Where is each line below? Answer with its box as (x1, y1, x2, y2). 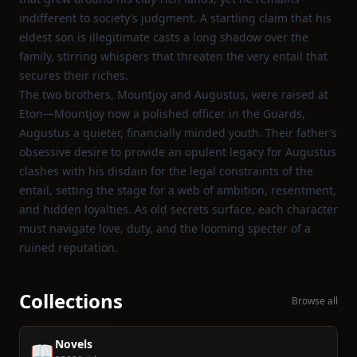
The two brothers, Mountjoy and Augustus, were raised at (19, 87, 328, 102)
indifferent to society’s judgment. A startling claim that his (19, 10, 331, 25)
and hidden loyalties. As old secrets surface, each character (19, 202, 338, 217)
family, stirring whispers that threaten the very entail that (19, 49, 328, 64)
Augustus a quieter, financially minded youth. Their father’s (19, 125, 337, 140)
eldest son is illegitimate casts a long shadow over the (19, 29, 308, 45)
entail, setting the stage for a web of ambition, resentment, (19, 182, 336, 198)
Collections (19, 288, 123, 314)
